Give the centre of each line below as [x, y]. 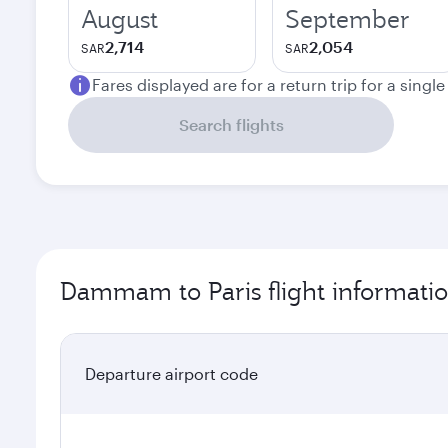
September [347, 19]
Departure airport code [171, 373]
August [119, 19]
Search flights [231, 124]
